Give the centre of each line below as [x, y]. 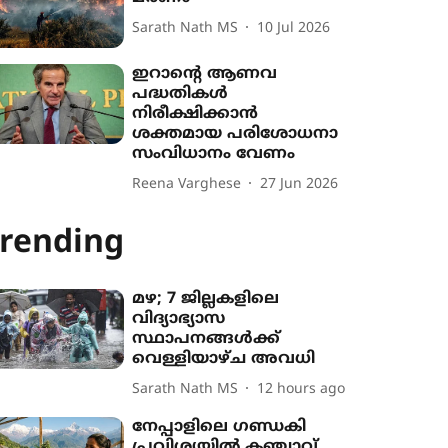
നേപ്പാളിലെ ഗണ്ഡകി [219, 427]
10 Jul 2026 [294, 28]
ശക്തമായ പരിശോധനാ [235, 134]
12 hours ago [301, 389]
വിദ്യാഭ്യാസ [179, 319]
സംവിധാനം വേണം [214, 154]
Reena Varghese [187, 184]
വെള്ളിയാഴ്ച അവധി [224, 359]
